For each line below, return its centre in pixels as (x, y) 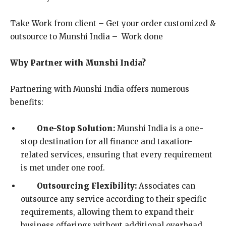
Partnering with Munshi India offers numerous (100, 89)
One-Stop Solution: (76, 128)
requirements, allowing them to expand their (107, 212)
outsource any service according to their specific (114, 199)
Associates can (166, 186)
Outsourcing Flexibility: (87, 186)
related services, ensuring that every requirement (117, 154)
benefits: (27, 102)
